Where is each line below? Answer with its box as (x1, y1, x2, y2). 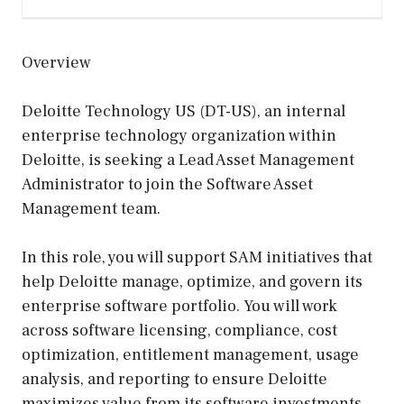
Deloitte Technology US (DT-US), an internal (22, 101, 345, 122)
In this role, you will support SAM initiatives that (22, 247, 372, 268)
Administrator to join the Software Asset (22, 174, 313, 195)
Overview (22, 52, 91, 73)
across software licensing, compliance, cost (22, 320, 337, 341)
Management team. (22, 198, 161, 219)
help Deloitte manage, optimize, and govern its (22, 271, 363, 292)
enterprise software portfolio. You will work (22, 296, 337, 317)
